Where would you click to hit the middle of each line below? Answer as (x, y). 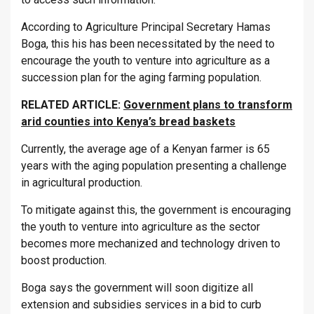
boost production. (64, 261)
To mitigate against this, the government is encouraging (156, 210)
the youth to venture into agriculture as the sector (141, 227)
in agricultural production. (82, 183)
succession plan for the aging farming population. (141, 78)
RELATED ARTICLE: (72, 105)
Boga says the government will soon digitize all (137, 288)
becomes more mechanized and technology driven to (151, 244)
